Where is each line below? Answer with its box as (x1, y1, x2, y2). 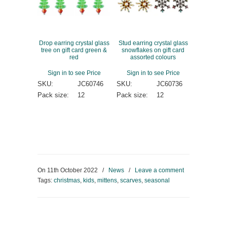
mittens (97, 176, 117, 184)
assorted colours (130, 53, 176, 60)
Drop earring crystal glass (39, 39, 109, 46)
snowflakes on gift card (122, 46, 184, 53)
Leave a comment (135, 166, 184, 174)
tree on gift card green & (41, 46, 107, 53)
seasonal (144, 176, 170, 184)
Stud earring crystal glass (118, 39, 188, 46)
